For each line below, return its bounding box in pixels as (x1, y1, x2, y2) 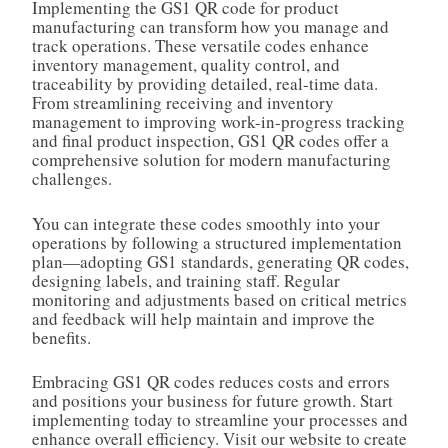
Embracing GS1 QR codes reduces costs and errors (32, 370, 390, 394)
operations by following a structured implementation (32, 230, 402, 254)
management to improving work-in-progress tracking (32, 110, 405, 134)
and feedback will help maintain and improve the (32, 306, 375, 330)
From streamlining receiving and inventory (32, 91, 334, 115)
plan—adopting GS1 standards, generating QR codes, (32, 249, 409, 273)
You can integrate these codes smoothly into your (32, 211, 380, 235)
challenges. (32, 167, 118, 191)
